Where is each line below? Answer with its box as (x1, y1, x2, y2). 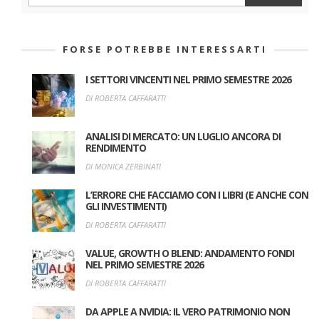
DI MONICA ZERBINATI (85, 160, 161, 172)
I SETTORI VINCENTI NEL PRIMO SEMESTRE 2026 (85, 72, 291, 86)
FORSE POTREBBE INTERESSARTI (63, 42, 267, 56)
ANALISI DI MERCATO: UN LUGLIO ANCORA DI (85, 129, 281, 143)
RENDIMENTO (85, 140, 146, 155)
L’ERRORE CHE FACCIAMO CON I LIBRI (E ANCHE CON (85, 187, 308, 202)
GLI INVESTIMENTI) (85, 199, 167, 213)
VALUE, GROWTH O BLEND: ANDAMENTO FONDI (85, 246, 294, 260)
